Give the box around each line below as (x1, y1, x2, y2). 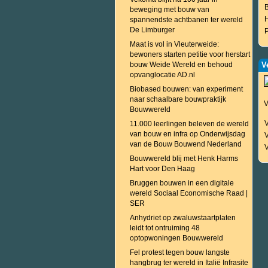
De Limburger (130, 26, 175, 34)
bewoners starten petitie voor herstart (130, 50, 250, 59)
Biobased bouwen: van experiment (130, 85, 243, 93)
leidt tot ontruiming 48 (130, 224, 200, 232)
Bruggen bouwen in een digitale (130, 179, 234, 187)
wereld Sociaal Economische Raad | (130, 189, 248, 197)
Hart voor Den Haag (130, 165, 195, 173)
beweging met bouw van (130, 5, 209, 14)
